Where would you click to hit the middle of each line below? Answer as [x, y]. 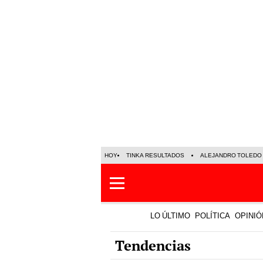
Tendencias [153, 245]
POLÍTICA [213, 216]
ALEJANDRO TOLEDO [231, 155]
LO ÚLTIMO [170, 216]
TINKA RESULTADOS [155, 155]
